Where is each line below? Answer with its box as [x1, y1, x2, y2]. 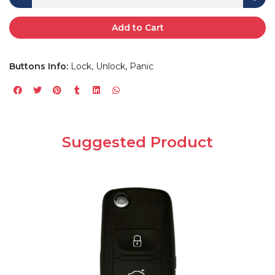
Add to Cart [111, 21, 164, 33]
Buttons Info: [9, 60, 68, 72]
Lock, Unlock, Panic [68, 60, 153, 72]
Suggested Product [62, 132, 213, 151]
